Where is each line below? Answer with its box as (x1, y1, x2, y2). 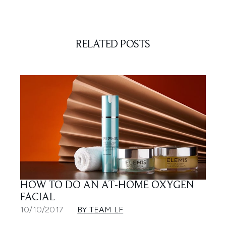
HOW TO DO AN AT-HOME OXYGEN (20, 180, 194, 191)
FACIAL (20, 192, 55, 203)
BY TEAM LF (77, 204, 124, 214)
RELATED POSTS (76, 39, 150, 50)
